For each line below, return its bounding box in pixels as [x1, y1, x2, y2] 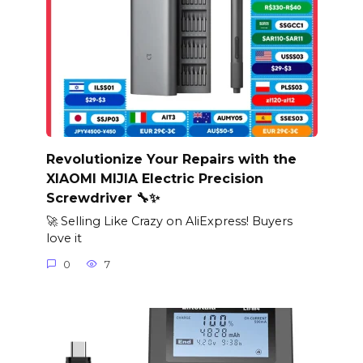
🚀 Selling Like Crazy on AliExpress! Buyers [45, 214, 293, 229]
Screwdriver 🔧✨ [45, 190, 160, 206]
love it [45, 231, 82, 246]
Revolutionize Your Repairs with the [45, 151, 297, 167]
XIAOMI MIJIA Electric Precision [45, 170, 263, 186]
